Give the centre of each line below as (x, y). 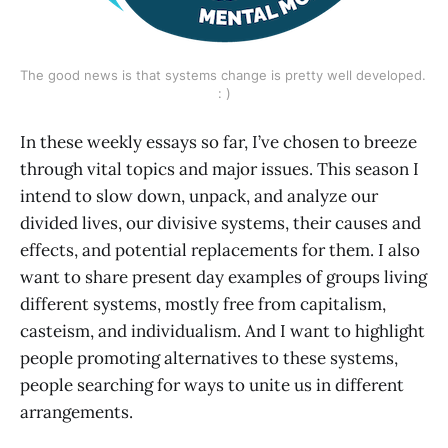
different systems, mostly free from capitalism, (203, 304)
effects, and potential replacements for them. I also (220, 250)
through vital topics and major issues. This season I (219, 169)
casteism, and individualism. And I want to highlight (222, 331)
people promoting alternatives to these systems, (209, 358)
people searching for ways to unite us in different (212, 385)
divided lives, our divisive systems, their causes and (220, 223)
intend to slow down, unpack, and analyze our (199, 196)
